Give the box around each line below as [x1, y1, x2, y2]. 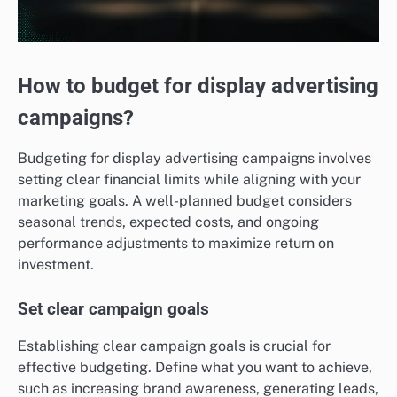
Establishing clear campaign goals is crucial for [18, 337, 331, 354]
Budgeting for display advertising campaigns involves [18, 149, 371, 167]
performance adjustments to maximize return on [18, 234, 334, 252]
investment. [18, 255, 94, 273]
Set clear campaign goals [18, 299, 209, 319]
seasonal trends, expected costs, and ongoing [18, 213, 319, 230]
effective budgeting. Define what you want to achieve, [18, 358, 372, 376]
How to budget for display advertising [18, 73, 378, 98]
